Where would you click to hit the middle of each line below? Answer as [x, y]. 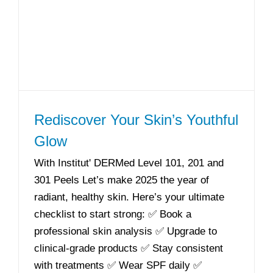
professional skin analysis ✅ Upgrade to [126, 231]
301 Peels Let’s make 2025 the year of [122, 180]
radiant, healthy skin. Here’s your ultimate [129, 197]
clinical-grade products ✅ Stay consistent [129, 248]
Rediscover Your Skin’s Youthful [136, 120]
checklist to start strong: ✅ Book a [113, 214]
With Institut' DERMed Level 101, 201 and [129, 163]
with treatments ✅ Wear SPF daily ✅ [118, 265]
